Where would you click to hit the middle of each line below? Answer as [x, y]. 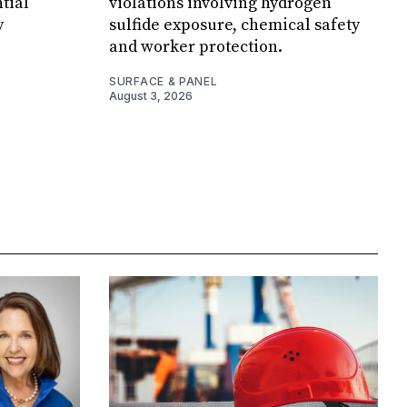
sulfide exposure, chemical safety [234, 25]
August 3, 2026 [151, 96]
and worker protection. [196, 47]
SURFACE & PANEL [164, 82]
